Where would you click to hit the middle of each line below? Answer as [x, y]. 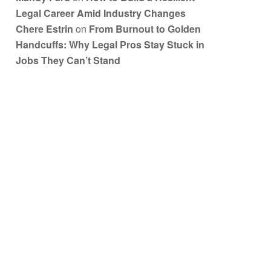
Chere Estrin [44, 28]
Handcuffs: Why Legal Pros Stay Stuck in [110, 44]
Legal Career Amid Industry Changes [101, 13]
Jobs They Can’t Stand [68, 60]
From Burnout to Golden [145, 28]
